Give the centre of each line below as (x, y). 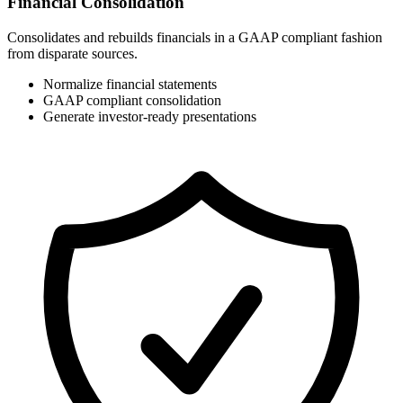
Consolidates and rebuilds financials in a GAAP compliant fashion (195, 37)
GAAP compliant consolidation (132, 100)
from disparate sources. (72, 53)
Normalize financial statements (130, 84)
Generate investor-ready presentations (150, 116)
